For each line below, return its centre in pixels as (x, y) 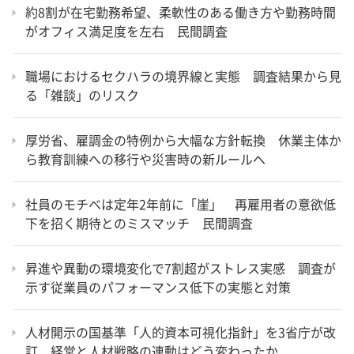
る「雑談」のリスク (82, 94)
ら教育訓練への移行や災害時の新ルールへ (145, 158)
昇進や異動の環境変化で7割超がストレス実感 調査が (181, 267)
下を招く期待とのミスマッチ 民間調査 (139, 222)
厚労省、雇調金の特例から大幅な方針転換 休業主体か (183, 139)
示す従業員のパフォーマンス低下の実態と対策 (158, 286)
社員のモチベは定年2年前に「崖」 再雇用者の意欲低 (181, 203)
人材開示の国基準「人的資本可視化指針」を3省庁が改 (181, 331)
